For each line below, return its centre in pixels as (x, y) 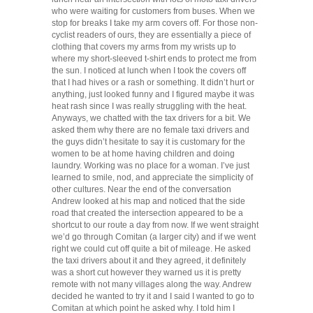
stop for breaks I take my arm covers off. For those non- (155, 23)
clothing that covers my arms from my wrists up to (144, 47)
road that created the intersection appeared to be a (147, 213)
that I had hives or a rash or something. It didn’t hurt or (153, 83)
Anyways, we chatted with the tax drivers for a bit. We (151, 118)
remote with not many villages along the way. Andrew (152, 285)
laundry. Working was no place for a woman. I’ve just (151, 166)
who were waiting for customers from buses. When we (153, 12)
